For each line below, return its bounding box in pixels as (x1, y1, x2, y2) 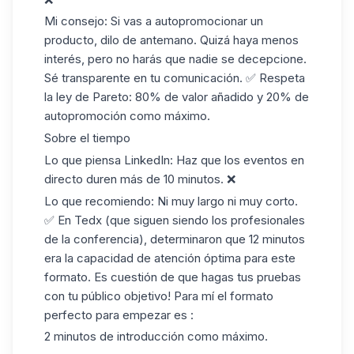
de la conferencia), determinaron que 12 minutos (44, 231, 305, 247)
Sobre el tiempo (44, 130, 130, 146)
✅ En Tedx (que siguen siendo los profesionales (44, 212, 305, 228)
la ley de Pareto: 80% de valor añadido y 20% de (44, 89, 309, 105)
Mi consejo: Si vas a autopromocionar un (44, 13, 263, 29)
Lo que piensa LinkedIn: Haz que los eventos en (44, 152, 304, 168)
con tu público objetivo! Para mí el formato (44, 288, 273, 303)
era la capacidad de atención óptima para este (44, 250, 296, 265)
